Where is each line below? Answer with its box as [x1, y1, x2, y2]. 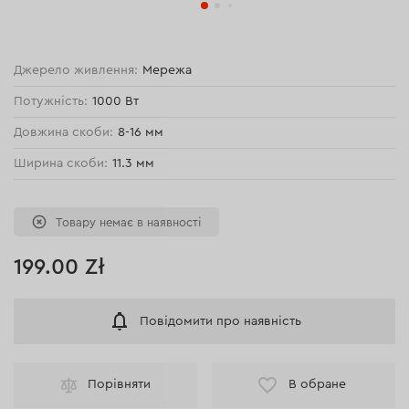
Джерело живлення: [14, 64, 139, 77]
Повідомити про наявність [139, 315, 301, 328]
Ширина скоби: [14, 157, 109, 170]
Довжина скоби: [14, 126, 114, 139]
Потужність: [14, 95, 89, 108]
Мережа [142, 64, 193, 77]
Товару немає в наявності [56, 215, 202, 228]
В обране [288, 378, 347, 392]
